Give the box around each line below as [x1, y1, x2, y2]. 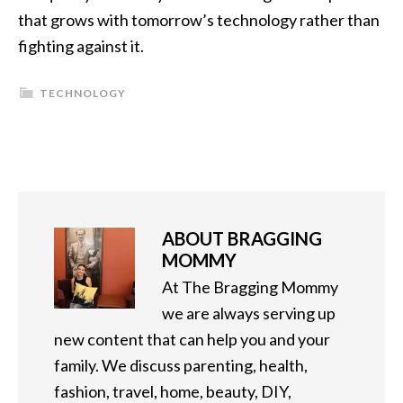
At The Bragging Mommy [162, 277, 338, 298]
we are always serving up [162, 303, 336, 324]
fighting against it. [18, 36, 147, 57]
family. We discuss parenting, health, [54, 355, 308, 376]
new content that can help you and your [54, 329, 330, 350]
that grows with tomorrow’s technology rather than [18, 10, 380, 31]
